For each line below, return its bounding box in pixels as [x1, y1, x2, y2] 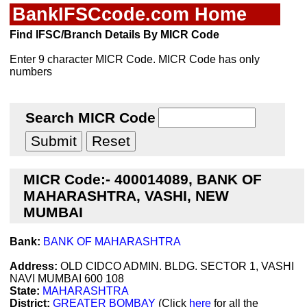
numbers [10, 66, 52, 77]
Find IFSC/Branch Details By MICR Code [10, 29, 219, 40]
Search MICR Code [25, 110, 156, 125]
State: [10, 285, 40, 297]
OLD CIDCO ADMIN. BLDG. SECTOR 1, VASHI [58, 260, 294, 272]
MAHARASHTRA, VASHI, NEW [23, 188, 229, 204]
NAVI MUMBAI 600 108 [10, 273, 124, 284]
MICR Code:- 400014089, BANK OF [23, 171, 262, 187]
